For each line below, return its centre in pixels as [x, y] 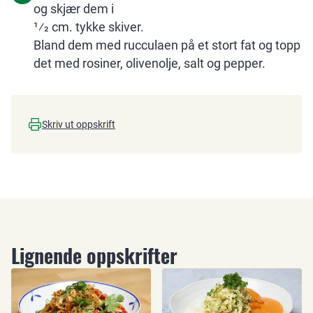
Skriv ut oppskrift [79, 124]
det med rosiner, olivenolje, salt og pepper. [150, 63]
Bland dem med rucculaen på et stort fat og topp [167, 45]
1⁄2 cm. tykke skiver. [89, 27]
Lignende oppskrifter [94, 255]
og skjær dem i [74, 9]
